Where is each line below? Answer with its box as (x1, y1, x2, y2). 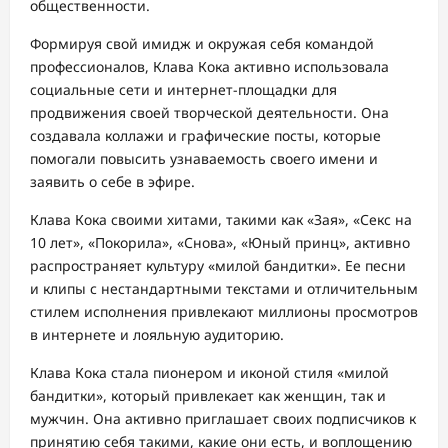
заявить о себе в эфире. (30, 172, 195, 192)
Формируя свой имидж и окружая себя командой (30, 34, 374, 54)
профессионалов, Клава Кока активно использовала (30, 57, 389, 77)
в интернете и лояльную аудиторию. (30, 325, 284, 345)
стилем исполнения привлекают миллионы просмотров (30, 302, 418, 322)
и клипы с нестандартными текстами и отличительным (30, 279, 418, 299)
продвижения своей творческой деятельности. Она (30, 103, 389, 123)
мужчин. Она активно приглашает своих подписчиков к (30, 409, 416, 429)
